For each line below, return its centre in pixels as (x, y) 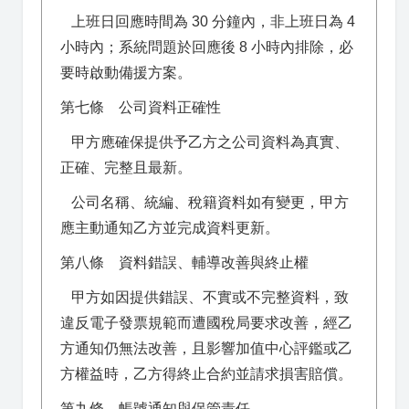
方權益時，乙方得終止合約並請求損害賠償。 (206, 374)
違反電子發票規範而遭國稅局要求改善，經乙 (206, 323)
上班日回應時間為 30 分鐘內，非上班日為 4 (208, 21)
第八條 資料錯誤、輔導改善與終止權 (184, 262)
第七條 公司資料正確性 (141, 107)
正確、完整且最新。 (126, 168)
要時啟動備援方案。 (126, 73)
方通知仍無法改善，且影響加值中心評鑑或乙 (206, 348)
